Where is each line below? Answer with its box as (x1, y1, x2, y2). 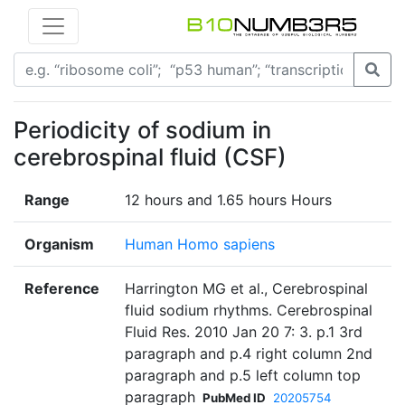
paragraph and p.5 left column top (125, 366, 361, 385)
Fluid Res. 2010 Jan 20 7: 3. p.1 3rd (125, 323, 363, 342)
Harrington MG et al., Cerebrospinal (125, 279, 368, 298)
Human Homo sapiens (125, 235, 275, 254)
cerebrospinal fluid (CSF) (14, 143, 287, 172)
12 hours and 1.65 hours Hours (125, 191, 332, 210)
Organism (24, 235, 94, 254)
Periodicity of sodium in (14, 116, 271, 145)
